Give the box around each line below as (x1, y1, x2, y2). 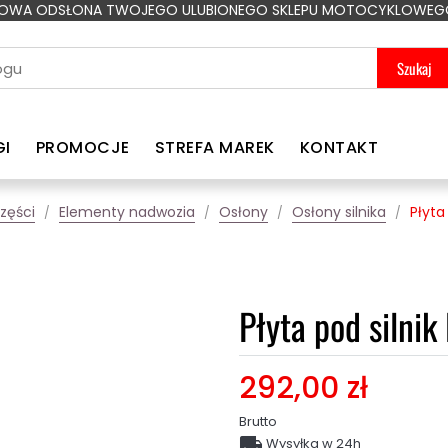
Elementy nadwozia (58, 202, 195, 222)
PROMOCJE (35, 136, 130, 159)
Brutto (239, 412, 277, 431)
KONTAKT (299, 136, 378, 159)
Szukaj (397, 57, 432, 79)
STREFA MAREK (154, 136, 275, 159)
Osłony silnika (291, 202, 386, 222)
